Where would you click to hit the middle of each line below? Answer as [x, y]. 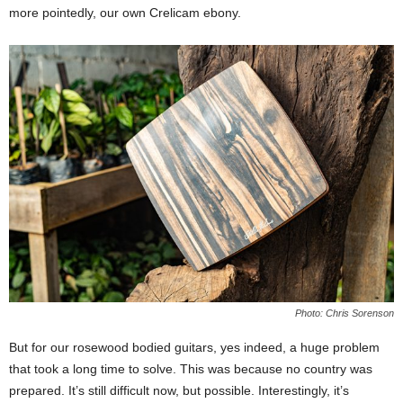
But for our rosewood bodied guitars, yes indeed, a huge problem [194, 347]
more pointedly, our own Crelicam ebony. [125, 13]
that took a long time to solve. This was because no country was [191, 368]
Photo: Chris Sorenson [345, 313]
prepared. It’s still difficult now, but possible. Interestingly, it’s [179, 390]
